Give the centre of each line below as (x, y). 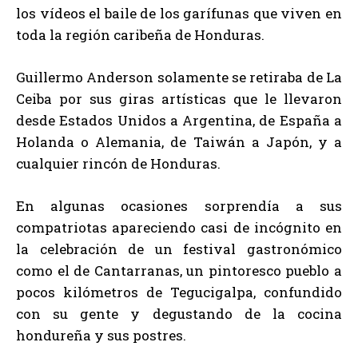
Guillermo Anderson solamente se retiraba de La (179, 78)
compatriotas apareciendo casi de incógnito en (179, 228)
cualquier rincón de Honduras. (118, 164)
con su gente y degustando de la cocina (179, 314)
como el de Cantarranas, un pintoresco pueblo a (179, 271)
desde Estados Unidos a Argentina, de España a (179, 121)
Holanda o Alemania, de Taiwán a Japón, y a (179, 142)
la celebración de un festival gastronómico (179, 249)
